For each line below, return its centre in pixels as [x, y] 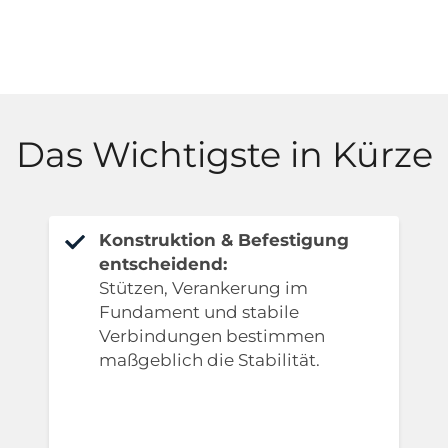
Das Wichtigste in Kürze [224, 155]
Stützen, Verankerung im [204, 288]
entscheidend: [163, 264]
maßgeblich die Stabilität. [210, 360]
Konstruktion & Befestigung [224, 240]
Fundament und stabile [199, 312]
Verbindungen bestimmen [212, 336]
